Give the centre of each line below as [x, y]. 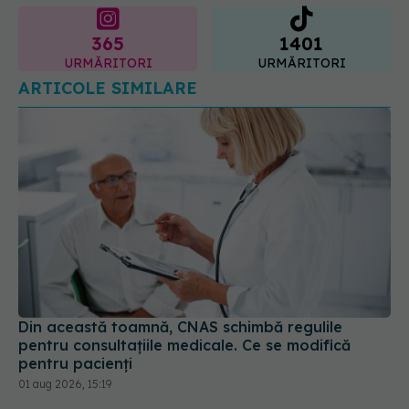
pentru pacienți [75, 281]
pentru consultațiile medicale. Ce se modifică [184, 262]
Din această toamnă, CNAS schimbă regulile [180, 244]
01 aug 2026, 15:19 [65, 301]
